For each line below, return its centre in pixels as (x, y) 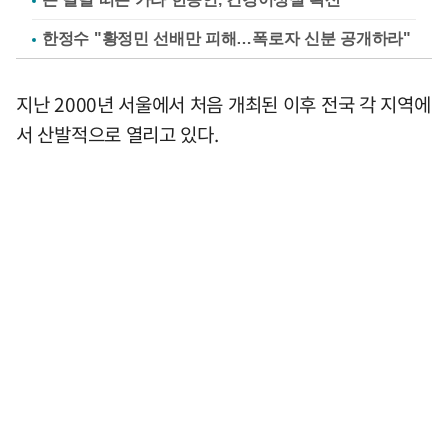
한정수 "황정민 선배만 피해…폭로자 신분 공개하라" (226, 39)
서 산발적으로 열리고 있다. (117, 134)
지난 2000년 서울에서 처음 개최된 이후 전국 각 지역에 (223, 104)
